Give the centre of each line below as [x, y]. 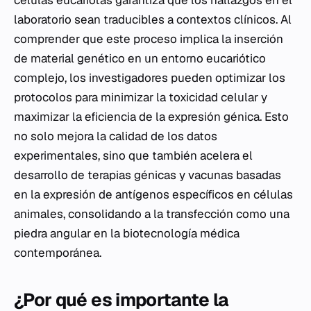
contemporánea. [58, 253]
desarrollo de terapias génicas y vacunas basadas [148, 175]
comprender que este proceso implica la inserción [149, 39]
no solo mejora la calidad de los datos [116, 136]
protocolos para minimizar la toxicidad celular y [141, 98]
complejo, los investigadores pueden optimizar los [150, 78]
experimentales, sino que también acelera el [133, 156]
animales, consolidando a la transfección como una [152, 214]
